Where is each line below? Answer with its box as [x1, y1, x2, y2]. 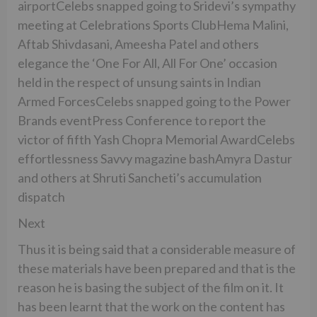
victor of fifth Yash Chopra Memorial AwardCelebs [18, 131, 295, 147]
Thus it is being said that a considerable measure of [18, 241, 296, 257]
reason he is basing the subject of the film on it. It [18, 279, 284, 295]
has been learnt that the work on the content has [18, 298, 285, 314]
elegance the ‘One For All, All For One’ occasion [18, 54, 277, 71]
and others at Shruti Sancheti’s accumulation [18, 169, 262, 185]
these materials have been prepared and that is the [18, 260, 296, 276]
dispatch [18, 188, 65, 204]
